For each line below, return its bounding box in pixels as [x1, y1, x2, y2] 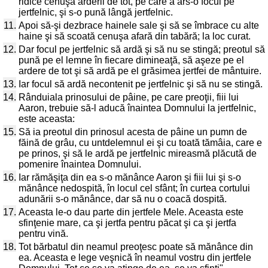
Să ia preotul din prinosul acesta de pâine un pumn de [19, 127, 247, 137]
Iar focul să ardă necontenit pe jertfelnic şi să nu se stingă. [19, 79, 263, 89]
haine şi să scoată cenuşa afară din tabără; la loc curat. [19, 31, 251, 41]
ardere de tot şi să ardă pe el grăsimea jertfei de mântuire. [19, 66, 261, 76]
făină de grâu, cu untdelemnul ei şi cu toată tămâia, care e [19, 138, 262, 148]
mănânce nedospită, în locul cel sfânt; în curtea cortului [19, 183, 250, 193]
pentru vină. [19, 229, 68, 239]
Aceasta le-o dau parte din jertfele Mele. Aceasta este [19, 207, 243, 217]
